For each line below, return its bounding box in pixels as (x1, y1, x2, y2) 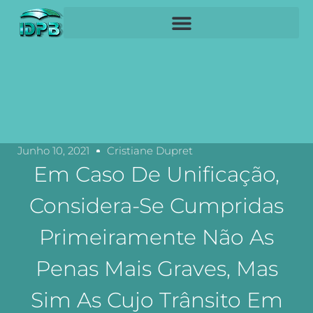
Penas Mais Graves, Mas (35, 256, 278, 282)
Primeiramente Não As (39, 224, 274, 250)
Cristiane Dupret (107, 144, 193, 157)
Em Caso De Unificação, (34, 161, 279, 187)
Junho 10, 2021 (17, 144, 89, 157)
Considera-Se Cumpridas (29, 193, 284, 219)
